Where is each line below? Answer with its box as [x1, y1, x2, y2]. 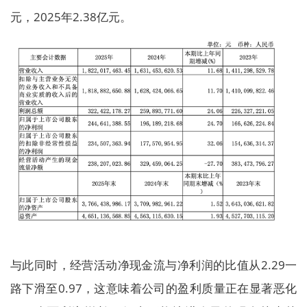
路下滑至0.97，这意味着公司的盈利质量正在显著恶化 [10, 280, 297, 297]
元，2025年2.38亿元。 [10, 9, 132, 25]
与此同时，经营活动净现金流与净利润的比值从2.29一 [10, 257, 297, 273]
